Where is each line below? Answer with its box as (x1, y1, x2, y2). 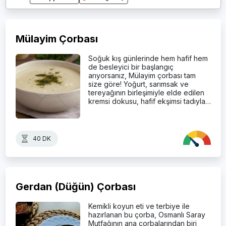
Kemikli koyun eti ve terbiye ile (88, 201, 190, 210)
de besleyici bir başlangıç (88, 62, 174, 71)
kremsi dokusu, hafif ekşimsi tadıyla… (88, 96, 211, 105)
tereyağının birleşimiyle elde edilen (88, 88, 204, 97)
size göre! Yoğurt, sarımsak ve (88, 79, 189, 88)
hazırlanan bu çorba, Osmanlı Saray (88, 210, 205, 219)
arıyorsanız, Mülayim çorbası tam (88, 71, 196, 80)
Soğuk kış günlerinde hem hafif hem (88, 53, 208, 63)
